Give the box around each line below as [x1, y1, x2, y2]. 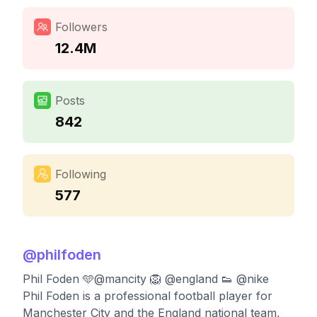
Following [55, 167, 106, 181]
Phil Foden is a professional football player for [23, 289, 272, 303]
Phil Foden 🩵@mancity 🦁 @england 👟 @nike [23, 272, 269, 286]
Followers [55, 20, 108, 34]
